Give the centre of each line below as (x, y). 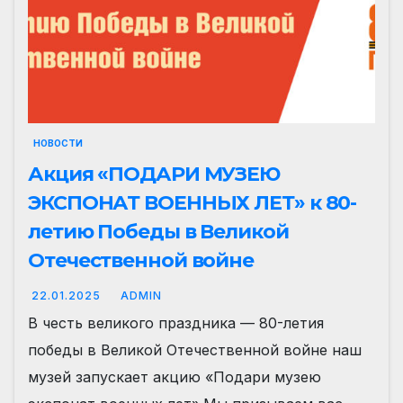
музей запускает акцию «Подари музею (175, 377)
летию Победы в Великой (158, 232)
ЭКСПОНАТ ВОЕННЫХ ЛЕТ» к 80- (193, 203)
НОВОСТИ (58, 143)
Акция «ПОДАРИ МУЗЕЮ (154, 175)
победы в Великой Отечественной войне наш (195, 350)
